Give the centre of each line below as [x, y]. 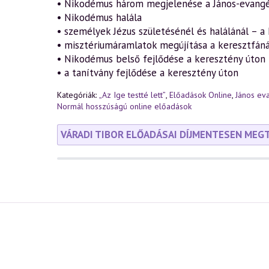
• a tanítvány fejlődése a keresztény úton [147, 73]
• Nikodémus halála [99, 17]
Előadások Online [200, 95]
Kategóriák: [78, 95]
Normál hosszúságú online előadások [124, 106]
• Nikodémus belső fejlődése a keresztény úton [161, 59]
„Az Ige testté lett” [132, 95]
